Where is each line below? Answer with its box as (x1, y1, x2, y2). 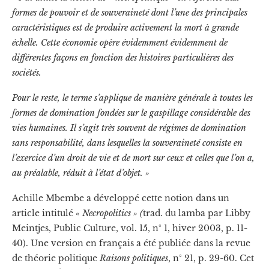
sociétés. (12, 67, 41, 78)
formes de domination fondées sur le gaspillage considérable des (12, 107, 250, 118)
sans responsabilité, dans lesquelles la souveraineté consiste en (12, 137, 243, 148)
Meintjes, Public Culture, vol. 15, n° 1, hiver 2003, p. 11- (12, 222, 247, 234)
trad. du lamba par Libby (143, 207, 250, 219)
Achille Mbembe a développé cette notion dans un (12, 192, 229, 204)
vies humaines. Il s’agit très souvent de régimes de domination (12, 122, 246, 133)
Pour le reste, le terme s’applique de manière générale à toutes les (12, 92, 253, 103)
